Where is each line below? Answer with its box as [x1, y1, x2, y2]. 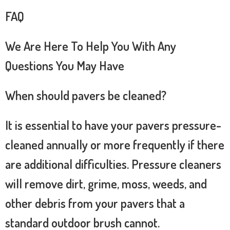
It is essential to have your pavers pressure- [5, 117, 221, 133]
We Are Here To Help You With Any [5, 37, 176, 54]
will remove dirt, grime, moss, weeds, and [5, 175, 207, 191]
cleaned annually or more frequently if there [5, 136, 224, 152]
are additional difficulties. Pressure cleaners [5, 156, 221, 172]
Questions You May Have [5, 57, 124, 73]
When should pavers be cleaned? [5, 87, 166, 103]
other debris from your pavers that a [5, 195, 185, 211]
